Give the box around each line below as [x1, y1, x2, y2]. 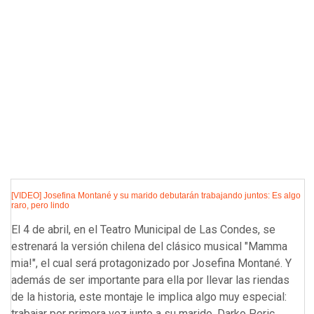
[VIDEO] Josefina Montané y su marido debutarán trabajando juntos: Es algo [11, 191, 301, 201]
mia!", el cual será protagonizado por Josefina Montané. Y [11, 257, 292, 271]
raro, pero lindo [11, 200, 69, 211]
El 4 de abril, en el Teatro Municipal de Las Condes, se [11, 223, 275, 237]
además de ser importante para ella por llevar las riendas [11, 273, 289, 287]
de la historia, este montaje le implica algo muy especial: [11, 290, 287, 304]
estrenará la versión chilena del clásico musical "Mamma [11, 240, 287, 254]
